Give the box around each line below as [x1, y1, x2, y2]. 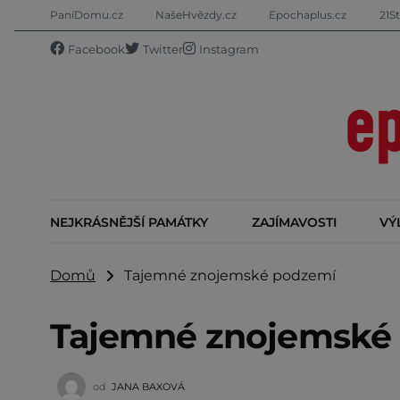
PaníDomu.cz [50, 8, 123, 21]
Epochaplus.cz [269, 8, 347, 21]
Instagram [199, 43, 259, 56]
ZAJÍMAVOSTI [251, 213, 337, 230]
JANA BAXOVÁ [112, 379, 185, 393]
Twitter [143, 43, 183, 56]
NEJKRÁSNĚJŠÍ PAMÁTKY [50, 213, 208, 230]
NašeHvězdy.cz [155, 8, 237, 21]
